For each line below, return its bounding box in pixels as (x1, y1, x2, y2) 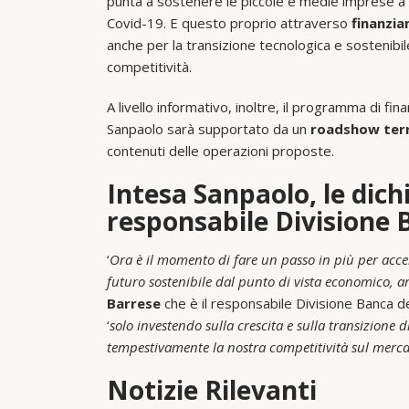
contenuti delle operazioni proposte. (107, 141, 334, 160)
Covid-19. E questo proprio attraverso (107, 13, 348, 32)
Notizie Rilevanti (107, 372, 317, 407)
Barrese (107, 293, 161, 312)
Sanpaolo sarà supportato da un (107, 119, 310, 138)
